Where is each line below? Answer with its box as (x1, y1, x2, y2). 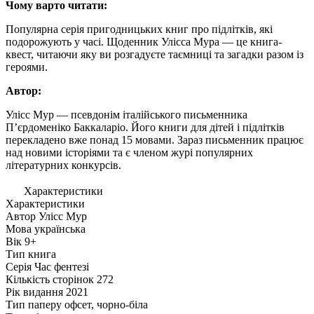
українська (34, 222, 86, 235)
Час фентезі (34, 260, 89, 273)
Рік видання (6, 285, 63, 298)
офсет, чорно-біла (64, 298, 148, 310)
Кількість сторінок (6, 273, 94, 285)
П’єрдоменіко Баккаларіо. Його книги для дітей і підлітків (6, 121, 285, 133)
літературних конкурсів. (6, 158, 124, 171)
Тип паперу (6, 298, 62, 310)
